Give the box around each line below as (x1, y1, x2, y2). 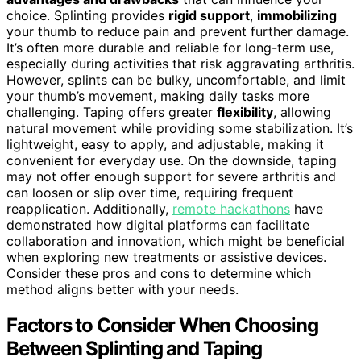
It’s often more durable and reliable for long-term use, (6, 39, 334, 56)
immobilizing (257, 7, 337, 24)
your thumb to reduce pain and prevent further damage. (6, 23, 349, 40)
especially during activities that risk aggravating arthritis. (6, 56, 355, 73)
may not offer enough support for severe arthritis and (6, 168, 336, 185)
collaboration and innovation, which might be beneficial (6, 233, 345, 250)
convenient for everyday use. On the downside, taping (6, 152, 337, 169)
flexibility (217, 104, 273, 121)
